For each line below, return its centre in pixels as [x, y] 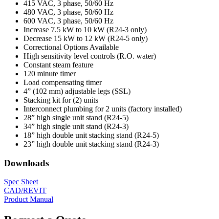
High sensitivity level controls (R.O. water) [90, 56]
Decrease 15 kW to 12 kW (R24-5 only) [86, 39]
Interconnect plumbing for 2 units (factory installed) [103, 109]
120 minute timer [50, 74]
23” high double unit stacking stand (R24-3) [91, 144]
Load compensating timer [63, 83]
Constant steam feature [58, 65]
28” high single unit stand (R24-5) [76, 118]
